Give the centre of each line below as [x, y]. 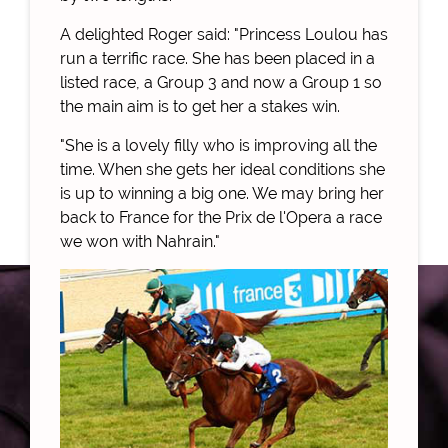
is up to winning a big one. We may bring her [222, 194]
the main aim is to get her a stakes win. [200, 107]
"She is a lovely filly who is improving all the [218, 146]
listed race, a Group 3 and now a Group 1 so [221, 83]
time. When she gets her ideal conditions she [222, 170]
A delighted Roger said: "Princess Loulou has [224, 35]
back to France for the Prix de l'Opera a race [221, 218]
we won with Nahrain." [140, 242]
